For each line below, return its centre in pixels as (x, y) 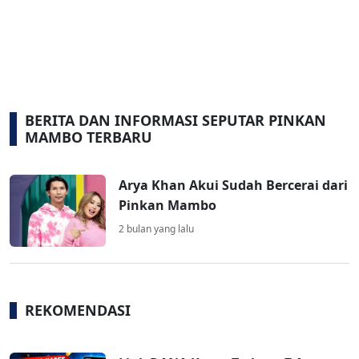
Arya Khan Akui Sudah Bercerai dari (233, 186)
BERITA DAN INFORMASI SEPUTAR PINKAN (175, 121)
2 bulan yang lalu (156, 229)
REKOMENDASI (78, 311)
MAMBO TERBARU (89, 137)
